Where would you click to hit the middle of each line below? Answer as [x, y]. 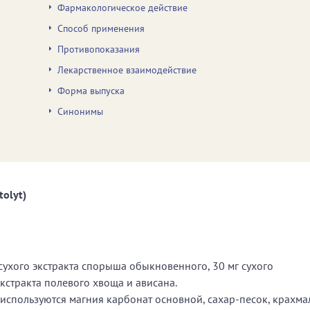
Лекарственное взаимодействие [127, 70]
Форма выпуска [91, 90]
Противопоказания [99, 49]
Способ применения [101, 28]
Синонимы [81, 111]
